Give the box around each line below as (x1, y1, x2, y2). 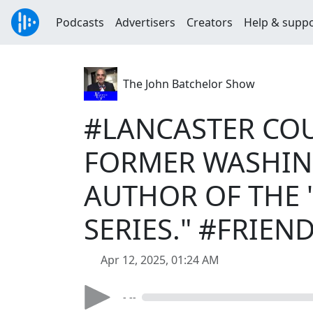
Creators (187, 15, 233, 30)
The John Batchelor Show (123, 76, 255, 92)
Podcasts (56, 15, 104, 30)
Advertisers (115, 15, 175, 30)
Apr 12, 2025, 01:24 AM (101, 252, 219, 268)
